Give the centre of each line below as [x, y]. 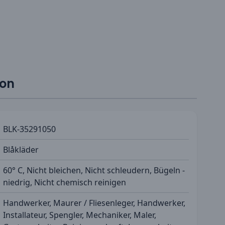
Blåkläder [21, 149]
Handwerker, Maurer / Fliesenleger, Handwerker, [94, 203]
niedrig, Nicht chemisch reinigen [65, 182]
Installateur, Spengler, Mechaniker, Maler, [80, 215]
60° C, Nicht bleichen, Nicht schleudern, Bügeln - [94, 170]
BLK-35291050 [29, 129]
